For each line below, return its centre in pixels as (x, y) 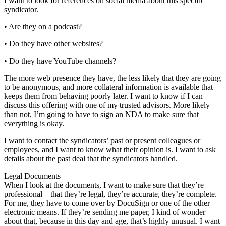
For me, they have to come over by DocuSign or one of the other (107, 203)
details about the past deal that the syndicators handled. (91, 158)
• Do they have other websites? (53, 43)
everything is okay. (34, 123)
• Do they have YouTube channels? (60, 61)
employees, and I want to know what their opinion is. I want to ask (110, 149)
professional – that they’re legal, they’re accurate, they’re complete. (110, 194)
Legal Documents (32, 176)
